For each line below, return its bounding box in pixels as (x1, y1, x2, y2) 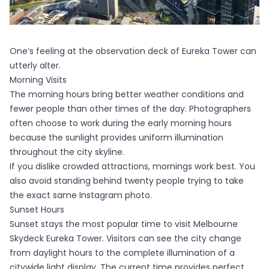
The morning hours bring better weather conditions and (10, 88, 244, 100)
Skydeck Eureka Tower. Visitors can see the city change (10, 232, 241, 244)
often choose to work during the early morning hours (10, 116, 232, 129)
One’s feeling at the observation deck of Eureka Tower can (10, 44, 256, 57)
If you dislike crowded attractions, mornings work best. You (10, 160, 255, 172)
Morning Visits (10, 73, 67, 86)
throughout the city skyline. (10, 145, 124, 158)
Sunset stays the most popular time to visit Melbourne (10, 217, 238, 230)
